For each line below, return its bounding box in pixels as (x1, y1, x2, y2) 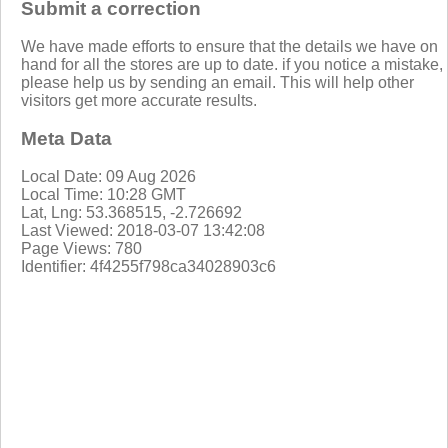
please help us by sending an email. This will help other (21, 73, 414, 91)
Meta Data (21, 127, 112, 149)
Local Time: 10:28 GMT (21, 185, 186, 203)
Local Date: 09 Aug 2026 (21, 167, 196, 185)
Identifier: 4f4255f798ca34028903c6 (21, 257, 276, 275)
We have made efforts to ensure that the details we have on (21, 37, 438, 55)
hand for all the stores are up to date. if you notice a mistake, (21, 55, 443, 73)
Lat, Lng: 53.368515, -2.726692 (21, 203, 242, 221)
